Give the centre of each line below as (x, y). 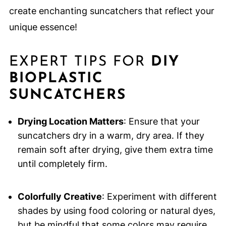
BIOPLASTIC (56, 79)
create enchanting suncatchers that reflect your (111, 11)
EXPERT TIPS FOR (80, 62)
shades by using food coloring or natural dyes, (116, 211)
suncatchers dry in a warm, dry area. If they (111, 136)
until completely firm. (62, 164)
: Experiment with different (159, 197)
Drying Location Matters (70, 122)
